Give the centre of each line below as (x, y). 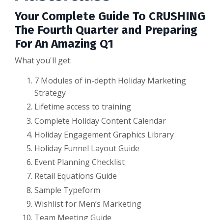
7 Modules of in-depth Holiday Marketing (110, 81)
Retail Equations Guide (76, 176)
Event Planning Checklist (80, 162)
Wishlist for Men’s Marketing (88, 204)
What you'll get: (43, 61)
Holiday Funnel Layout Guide (87, 148)
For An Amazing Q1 (64, 44)
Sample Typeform (67, 190)
